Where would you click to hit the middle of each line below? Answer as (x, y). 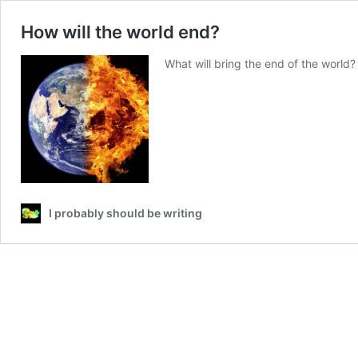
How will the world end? (120, 32)
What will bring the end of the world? (260, 64)
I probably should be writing (125, 213)
